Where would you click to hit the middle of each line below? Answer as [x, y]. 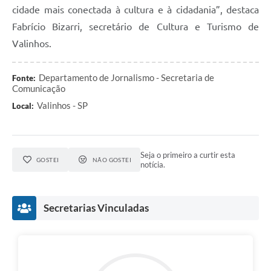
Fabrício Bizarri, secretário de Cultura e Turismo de [135, 26]
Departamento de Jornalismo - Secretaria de [126, 77]
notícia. [153, 164]
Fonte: [24, 78]
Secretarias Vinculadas [96, 207]
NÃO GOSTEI [112, 159]
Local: [23, 106]
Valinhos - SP [62, 105]
